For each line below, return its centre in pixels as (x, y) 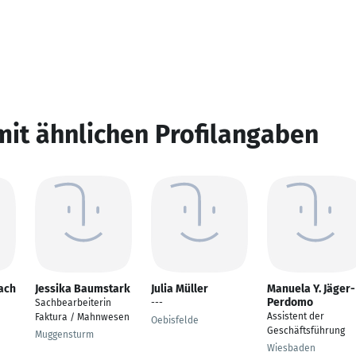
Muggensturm (64, 335)
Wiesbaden (291, 348)
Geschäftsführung (306, 331)
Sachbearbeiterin (73, 303)
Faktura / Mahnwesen (82, 317)
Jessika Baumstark (83, 289)
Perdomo (290, 302)
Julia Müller (180, 289)
